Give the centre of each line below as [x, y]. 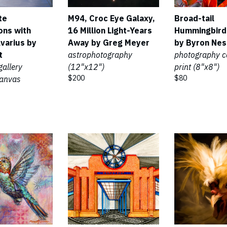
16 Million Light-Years [110, 30]
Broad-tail [194, 18]
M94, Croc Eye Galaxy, [111, 18]
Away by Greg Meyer [109, 43]
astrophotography [100, 55]
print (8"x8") [197, 67]
